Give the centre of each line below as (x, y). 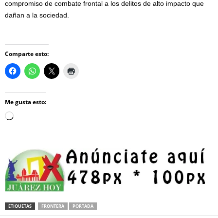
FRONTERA (53, 206)
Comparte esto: (27, 54)
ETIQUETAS (20, 206)
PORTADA (83, 206)
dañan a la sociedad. (37, 15)
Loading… (29, 117)
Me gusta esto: (26, 102)
